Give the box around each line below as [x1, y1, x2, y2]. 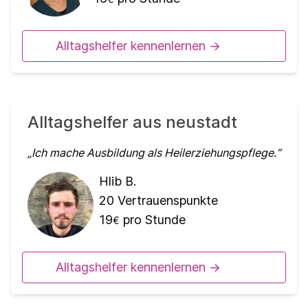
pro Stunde [120, 212, 186, 228]
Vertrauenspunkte [114, 193, 218, 208]
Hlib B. [99, 174, 136, 189]
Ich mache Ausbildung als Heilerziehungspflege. [32, 146, 276, 160]
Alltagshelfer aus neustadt [27, 112, 237, 133]
